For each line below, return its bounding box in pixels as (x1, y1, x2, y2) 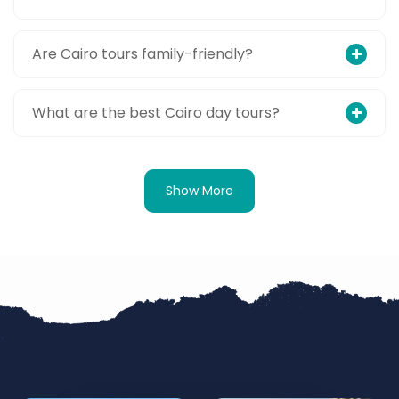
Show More (166, 182, 233, 199)
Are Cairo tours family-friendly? (32, 44, 253, 64)
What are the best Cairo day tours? (32, 102, 280, 123)
